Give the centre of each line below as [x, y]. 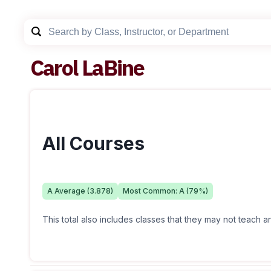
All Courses [93, 143]
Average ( [71, 191]
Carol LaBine [87, 67]
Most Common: [151, 191]
